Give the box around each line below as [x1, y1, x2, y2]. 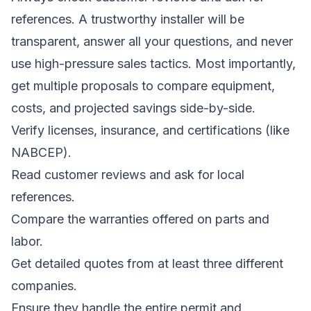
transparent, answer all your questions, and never [11, 33, 293, 49]
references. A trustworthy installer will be [11, 11, 244, 26]
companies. [11, 278, 77, 293]
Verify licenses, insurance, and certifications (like [11, 122, 289, 137]
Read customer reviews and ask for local [11, 167, 244, 182]
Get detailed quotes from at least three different [11, 255, 283, 271]
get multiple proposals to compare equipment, [11, 78, 275, 93]
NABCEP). [11, 144, 72, 160]
